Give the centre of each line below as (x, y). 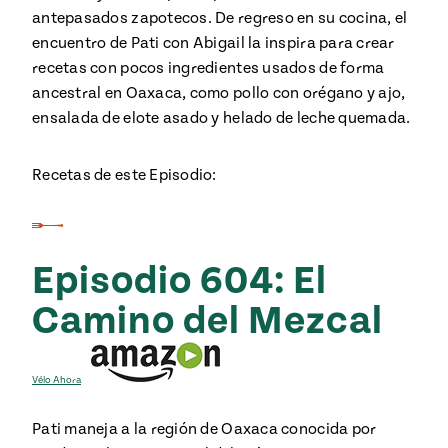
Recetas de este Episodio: (124, 175)
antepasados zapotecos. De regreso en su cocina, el (220, 18)
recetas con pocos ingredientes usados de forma (208, 68)
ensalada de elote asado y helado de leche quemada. (221, 118)
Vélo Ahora (56, 380)
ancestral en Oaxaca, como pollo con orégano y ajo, (219, 93)
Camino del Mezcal (207, 321)
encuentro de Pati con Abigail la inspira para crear (213, 43)
